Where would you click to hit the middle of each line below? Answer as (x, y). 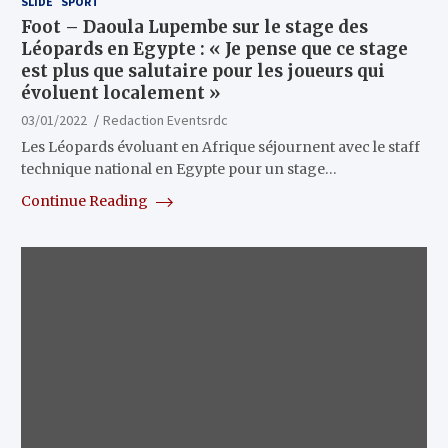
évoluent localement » (120, 93)
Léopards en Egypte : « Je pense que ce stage (214, 49)
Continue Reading (85, 201)
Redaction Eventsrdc (165, 120)
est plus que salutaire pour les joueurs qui (202, 71)
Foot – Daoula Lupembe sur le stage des (194, 27)
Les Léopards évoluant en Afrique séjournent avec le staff (220, 147)
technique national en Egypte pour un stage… (178, 169)
